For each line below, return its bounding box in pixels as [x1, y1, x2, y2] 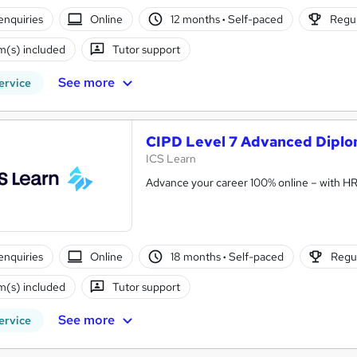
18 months [170, 249, 223, 264]
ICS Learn [146, 151, 196, 166]
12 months [170, 11, 222, 26]
